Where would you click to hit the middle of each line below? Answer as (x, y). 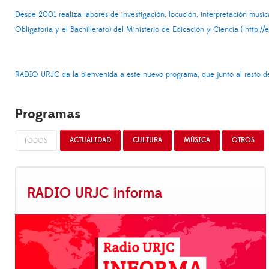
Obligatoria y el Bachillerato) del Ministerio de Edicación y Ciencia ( (130, 29)
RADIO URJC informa (95, 193)
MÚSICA (197, 140)
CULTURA (147, 140)
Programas (48, 114)
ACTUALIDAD (90, 140)
